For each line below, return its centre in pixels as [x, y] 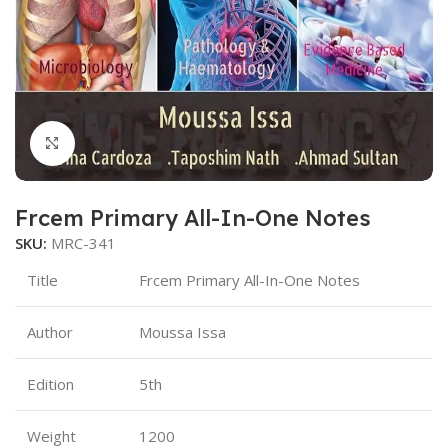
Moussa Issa [182, 331]
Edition [50, 383]
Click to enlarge [128, 142]
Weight [51, 435]
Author [50, 331]
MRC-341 [83, 242]
